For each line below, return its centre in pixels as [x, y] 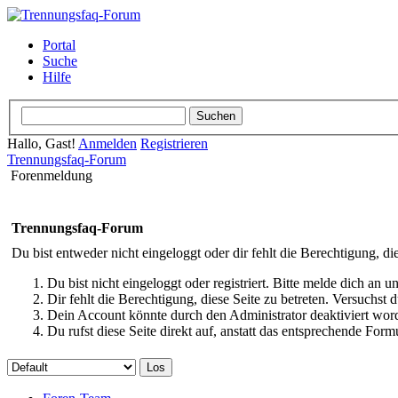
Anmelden [107, 143]
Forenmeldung [52, 175]
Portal [59, 45]
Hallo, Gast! [43, 143]
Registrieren [174, 143]
